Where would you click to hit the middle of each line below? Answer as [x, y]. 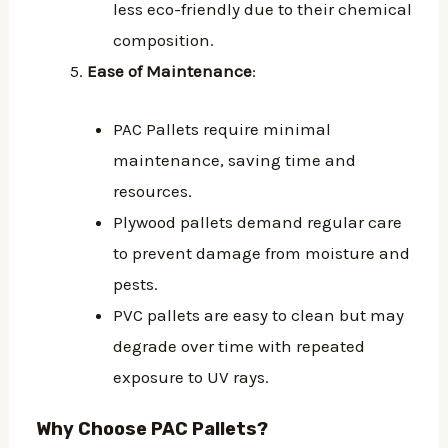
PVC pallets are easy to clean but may [258, 314]
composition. [163, 39]
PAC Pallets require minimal [221, 128]
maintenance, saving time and [234, 159]
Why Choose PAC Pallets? [152, 429]
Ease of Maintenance [170, 70]
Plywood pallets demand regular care [257, 221]
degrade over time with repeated [238, 345]
